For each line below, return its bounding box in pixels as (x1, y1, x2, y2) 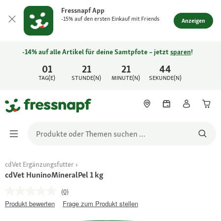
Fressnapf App (61, 6, 105, 15)
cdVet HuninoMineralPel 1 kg (5, 170, 103, 180)
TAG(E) (38, 74, 56, 82)
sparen (170, 47, 191, 56)
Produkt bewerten (5, 199, 55, 208)
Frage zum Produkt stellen (63, 199, 138, 208)
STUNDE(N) (72, 74, 102, 82)
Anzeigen (182, 17, 205, 25)
